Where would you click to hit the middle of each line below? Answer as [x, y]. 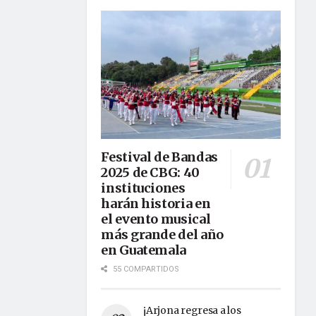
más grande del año [162, 235]
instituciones [143, 188]
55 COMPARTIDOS [145, 269]
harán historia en [156, 203]
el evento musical [156, 219]
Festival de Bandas [159, 157]
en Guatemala [144, 250]
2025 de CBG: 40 [150, 172]
